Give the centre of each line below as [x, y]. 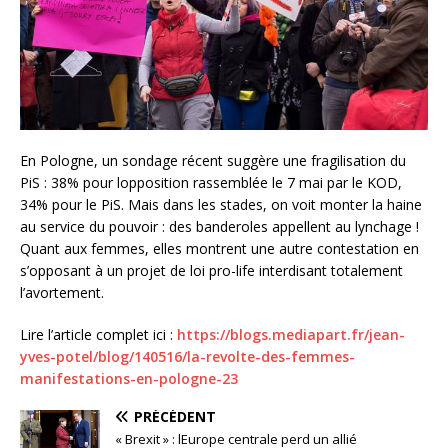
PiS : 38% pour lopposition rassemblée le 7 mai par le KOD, [211, 183]
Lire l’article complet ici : [98, 335]
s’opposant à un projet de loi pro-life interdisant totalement [211, 271]
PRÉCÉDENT [175, 417]
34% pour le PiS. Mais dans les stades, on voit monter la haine [221, 205]
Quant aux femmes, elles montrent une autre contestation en [219, 249]
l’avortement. [62, 293]
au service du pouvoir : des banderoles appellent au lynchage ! [219, 227]
